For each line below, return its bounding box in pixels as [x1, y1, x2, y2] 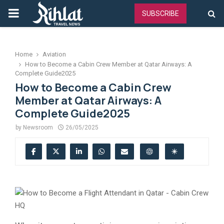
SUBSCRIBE [142, 9, 179, 17]
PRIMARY [7, 6, 58, 20]
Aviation [42, 50, 66, 58]
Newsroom [23, 124, 53, 131]
